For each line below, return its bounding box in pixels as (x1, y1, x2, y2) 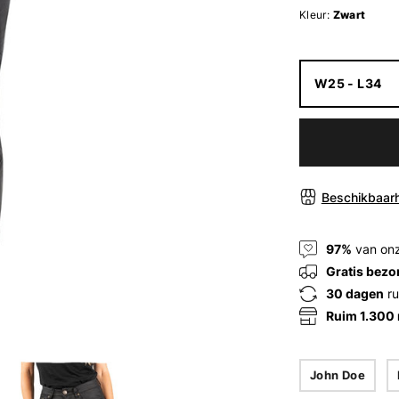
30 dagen (325, 286, 384, 302)
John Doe (309, 368, 365, 383)
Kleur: (298, 7, 330, 21)
